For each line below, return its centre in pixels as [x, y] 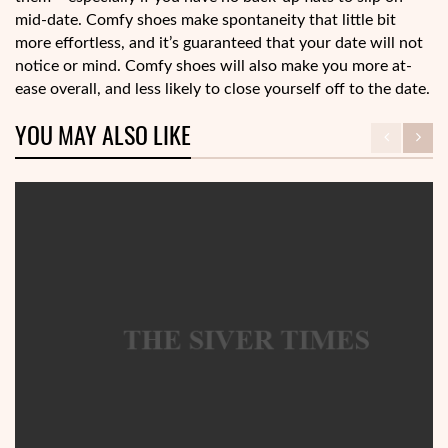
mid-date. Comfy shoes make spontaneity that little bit [205, 20]
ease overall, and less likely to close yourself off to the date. [222, 89]
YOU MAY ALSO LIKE [103, 135]
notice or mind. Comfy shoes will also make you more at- [213, 66]
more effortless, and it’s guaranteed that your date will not [219, 43]
